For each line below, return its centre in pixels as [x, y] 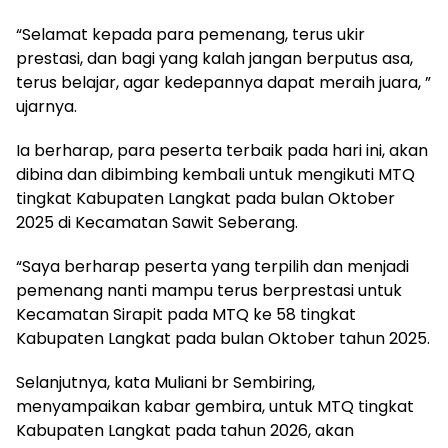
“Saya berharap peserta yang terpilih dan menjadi [212, 266]
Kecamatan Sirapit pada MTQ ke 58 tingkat [186, 314]
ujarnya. [46, 106]
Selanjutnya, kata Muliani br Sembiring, [165, 382]
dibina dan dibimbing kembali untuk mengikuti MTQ [215, 174]
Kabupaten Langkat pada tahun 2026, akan [185, 430]
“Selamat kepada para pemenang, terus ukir [190, 34]
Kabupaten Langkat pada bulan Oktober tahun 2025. [223, 338]
